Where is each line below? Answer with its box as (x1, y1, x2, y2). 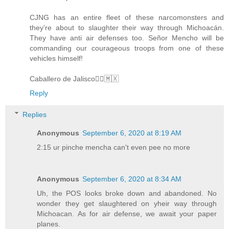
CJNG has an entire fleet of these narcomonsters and (30, 13, 224, 21)
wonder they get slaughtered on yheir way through (37, 199, 217, 208)
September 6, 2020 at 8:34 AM (82, 174, 182, 183)
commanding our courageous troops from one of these (30, 44, 224, 52)
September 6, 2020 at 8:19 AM (82, 128, 182, 137)
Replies (22, 110, 47, 119)
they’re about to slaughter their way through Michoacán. (30, 24, 224, 32)
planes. (37, 219, 61, 228)
